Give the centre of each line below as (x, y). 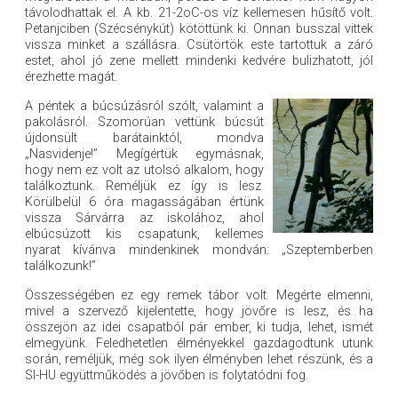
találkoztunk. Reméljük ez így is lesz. (144, 187)
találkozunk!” (60, 267)
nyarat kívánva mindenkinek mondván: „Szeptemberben (199, 251)
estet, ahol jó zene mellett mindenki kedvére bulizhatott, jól (199, 61)
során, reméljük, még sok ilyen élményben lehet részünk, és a (199, 360)
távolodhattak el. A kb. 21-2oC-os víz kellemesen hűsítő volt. (199, 13)
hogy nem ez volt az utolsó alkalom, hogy (144, 171)
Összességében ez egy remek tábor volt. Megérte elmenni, (199, 296)
